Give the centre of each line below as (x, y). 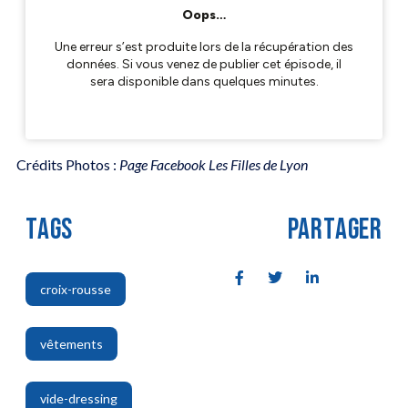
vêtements (71, 344)
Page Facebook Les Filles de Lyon (212, 165)
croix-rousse (75, 290)
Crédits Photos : (66, 165)
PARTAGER (335, 230)
